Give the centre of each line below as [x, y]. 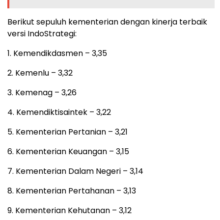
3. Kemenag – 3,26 [42, 92]
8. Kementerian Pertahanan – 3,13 [72, 191]
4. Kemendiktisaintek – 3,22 [59, 112]
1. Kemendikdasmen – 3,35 [57, 53]
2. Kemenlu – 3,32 [40, 73]
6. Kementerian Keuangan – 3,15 [68, 151]
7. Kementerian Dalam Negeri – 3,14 [75, 171]
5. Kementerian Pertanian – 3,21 [68, 132]
